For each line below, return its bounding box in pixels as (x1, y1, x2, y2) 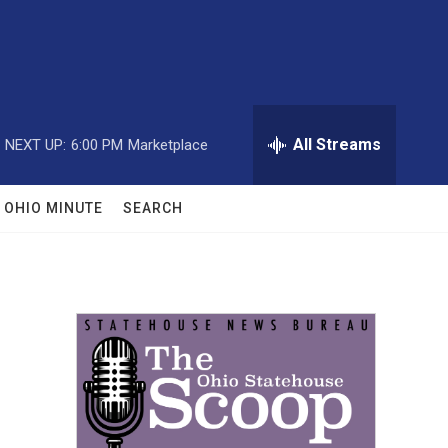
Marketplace (128, 135, 208, 154)
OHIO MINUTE (4, 200, 103, 216)
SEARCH (123, 200, 183, 216)
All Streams (293, 135, 381, 154)
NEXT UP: (5, 135, 66, 154)
